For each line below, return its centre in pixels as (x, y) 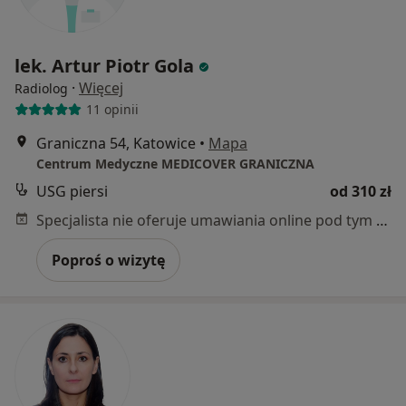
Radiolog (41, 88)
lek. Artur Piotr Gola (104, 65)
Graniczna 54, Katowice (116, 143)
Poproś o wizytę (108, 260)
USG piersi (72, 191)
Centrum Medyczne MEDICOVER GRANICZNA (175, 163)
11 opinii (112, 110)
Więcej (101, 87)
